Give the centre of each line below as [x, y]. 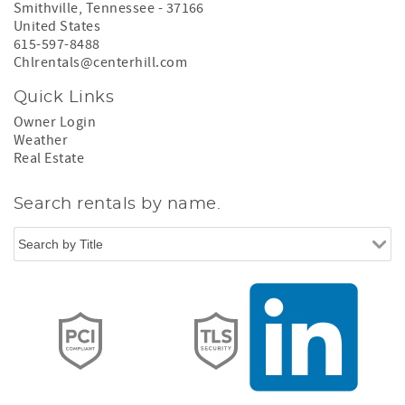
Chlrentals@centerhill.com [100, 62]
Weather [41, 140]
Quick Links [64, 97]
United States [57, 26]
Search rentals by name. [118, 204]
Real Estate [49, 158]
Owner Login [55, 122]
